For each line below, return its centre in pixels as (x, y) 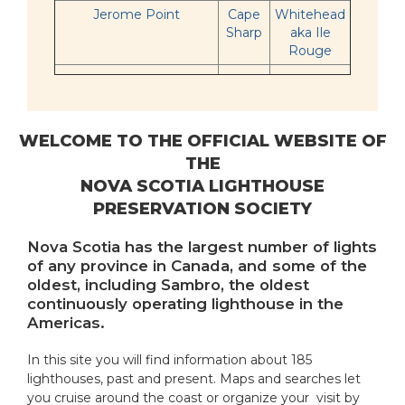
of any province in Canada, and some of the (197, 266)
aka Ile (310, 33)
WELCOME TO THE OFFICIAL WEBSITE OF (202, 141)
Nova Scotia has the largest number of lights (202, 247)
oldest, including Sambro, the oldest (168, 285)
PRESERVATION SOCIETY (202, 208)
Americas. (66, 323)
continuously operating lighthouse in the (185, 304)
